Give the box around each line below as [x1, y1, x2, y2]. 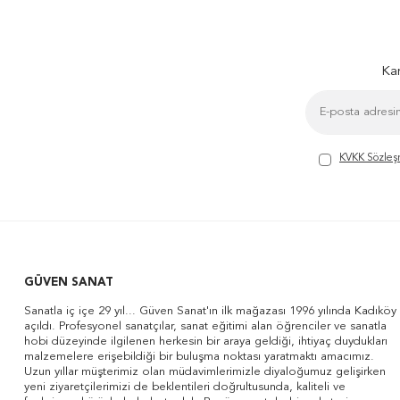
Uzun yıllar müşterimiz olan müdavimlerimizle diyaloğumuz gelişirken [24, 366, 386, 378]
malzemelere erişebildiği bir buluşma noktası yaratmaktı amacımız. [24, 351, 374, 362]
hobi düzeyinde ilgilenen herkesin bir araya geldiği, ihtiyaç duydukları [24, 336, 387, 347]
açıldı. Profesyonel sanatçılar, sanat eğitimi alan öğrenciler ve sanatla [24, 321, 387, 332]
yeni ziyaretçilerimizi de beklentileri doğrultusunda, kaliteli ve [24, 381, 346, 393]
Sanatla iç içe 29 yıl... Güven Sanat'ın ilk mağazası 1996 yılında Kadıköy [24, 305, 396, 317]
